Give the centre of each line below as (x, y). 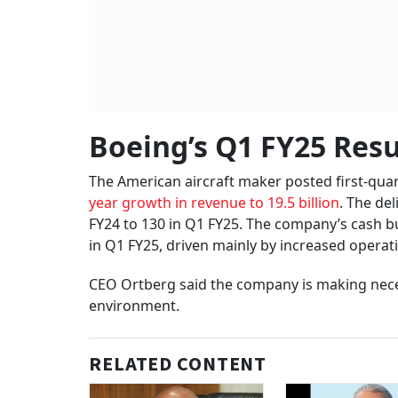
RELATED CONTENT (178, 365)
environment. (136, 306)
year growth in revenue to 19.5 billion (214, 203)
